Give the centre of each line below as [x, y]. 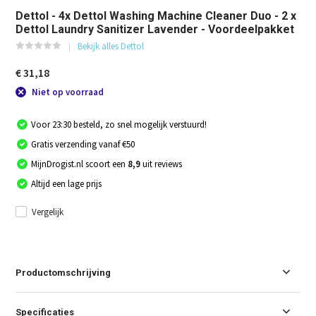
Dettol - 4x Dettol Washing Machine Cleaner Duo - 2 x [156, 16]
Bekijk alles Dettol [111, 47]
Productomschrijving [63, 272]
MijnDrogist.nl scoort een [80, 164]
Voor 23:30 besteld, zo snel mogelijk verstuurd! [119, 124]
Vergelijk [48, 212]
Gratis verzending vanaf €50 [83, 144]
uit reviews [163, 164]
